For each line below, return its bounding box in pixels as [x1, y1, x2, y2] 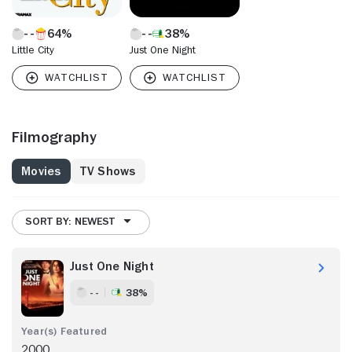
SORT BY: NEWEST [25, 215, 115, 227]
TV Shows [79, 164, 136, 178]
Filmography [12, 128, 97, 145]
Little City [12, 43, 54, 55]
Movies [21, 164, 61, 178]
